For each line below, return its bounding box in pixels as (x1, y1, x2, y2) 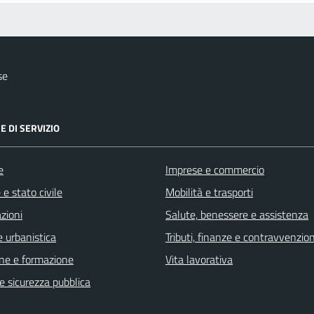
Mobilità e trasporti (165, 183, 253, 200)
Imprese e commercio (165, 161, 264, 178)
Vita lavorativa (165, 250, 233, 268)
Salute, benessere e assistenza (165, 205, 308, 223)
